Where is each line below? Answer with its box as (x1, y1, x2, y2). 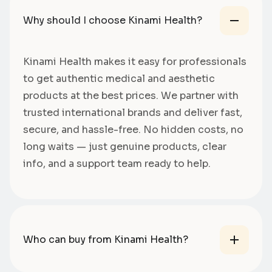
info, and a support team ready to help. (23, 157, 211, 170)
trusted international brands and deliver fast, (23, 106, 242, 119)
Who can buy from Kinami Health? (23, 233, 188, 246)
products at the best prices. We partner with (23, 89, 239, 102)
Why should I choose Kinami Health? (23, 13, 202, 27)
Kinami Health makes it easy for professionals (23, 55, 246, 68)
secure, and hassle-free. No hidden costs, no (23, 123, 243, 136)
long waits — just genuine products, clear (23, 140, 226, 153)
